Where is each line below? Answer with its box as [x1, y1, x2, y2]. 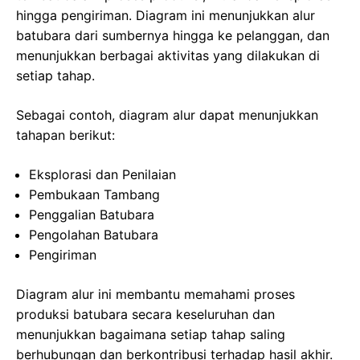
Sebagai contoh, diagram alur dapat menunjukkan [16, 107, 318, 124]
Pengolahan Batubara [29, 227, 158, 243]
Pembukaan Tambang [29, 186, 160, 203]
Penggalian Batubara [29, 207, 154, 223]
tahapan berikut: [16, 127, 115, 144]
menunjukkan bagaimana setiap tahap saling [16, 326, 285, 343]
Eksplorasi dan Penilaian [29, 166, 176, 183]
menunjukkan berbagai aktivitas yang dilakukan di [16, 47, 320, 64]
